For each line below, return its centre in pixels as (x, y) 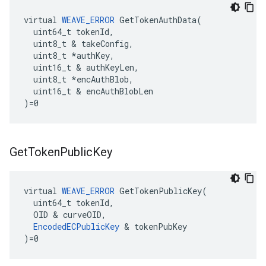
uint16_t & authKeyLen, (81, 67)
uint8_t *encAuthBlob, (79, 79)
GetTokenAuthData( (158, 20)
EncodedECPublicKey (76, 227)
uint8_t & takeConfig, (79, 44)
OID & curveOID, (65, 215)
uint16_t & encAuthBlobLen (88, 91)
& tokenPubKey (153, 227)
